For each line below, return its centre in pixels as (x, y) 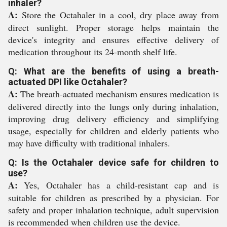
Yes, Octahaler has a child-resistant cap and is (118, 185)
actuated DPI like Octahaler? (68, 82)
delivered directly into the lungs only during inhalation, (113, 106)
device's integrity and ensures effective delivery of (113, 40)
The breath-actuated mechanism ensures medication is (118, 94)
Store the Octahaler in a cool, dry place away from (118, 15)
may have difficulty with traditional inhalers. (89, 143)
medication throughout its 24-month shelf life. (93, 52)
